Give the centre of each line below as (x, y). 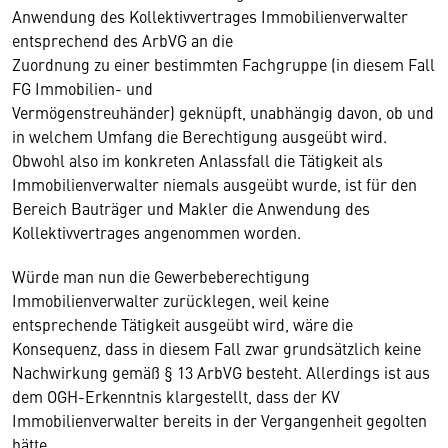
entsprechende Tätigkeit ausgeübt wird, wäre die (182, 324)
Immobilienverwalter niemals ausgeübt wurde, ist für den (214, 184)
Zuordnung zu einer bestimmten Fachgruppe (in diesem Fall (223, 64)
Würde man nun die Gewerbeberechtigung (161, 276)
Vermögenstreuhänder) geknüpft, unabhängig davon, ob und (223, 112)
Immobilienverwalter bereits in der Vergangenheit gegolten (219, 420)
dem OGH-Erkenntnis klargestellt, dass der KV (176, 396)
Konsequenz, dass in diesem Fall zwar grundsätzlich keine (216, 348)
